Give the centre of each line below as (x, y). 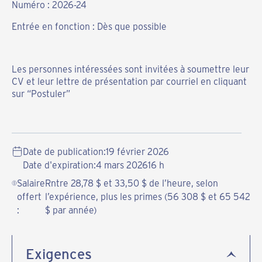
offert (29, 196)
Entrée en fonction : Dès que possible (89, 26)
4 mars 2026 (122, 165)
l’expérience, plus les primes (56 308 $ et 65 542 (148, 196)
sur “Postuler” (41, 94)
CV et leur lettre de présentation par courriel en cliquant (129, 81)
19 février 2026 (138, 151)
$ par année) (71, 210)
